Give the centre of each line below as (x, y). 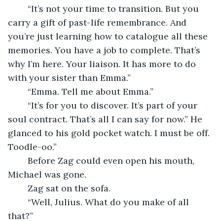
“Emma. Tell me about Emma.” (91, 91)
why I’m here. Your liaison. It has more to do (103, 64)
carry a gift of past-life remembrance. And (98, 22)
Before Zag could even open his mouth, (23, 160)
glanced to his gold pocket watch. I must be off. (110, 133)
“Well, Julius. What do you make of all (23, 202)
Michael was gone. (47, 174)
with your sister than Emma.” (69, 77)
